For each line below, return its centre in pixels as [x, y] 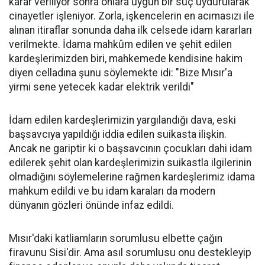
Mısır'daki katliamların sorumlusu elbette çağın [116, 238]
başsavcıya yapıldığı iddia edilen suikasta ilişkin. [118, 134]
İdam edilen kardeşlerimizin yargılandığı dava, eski [122, 120]
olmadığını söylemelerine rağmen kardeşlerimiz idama [132, 177]
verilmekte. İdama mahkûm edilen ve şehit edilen [120, 44]
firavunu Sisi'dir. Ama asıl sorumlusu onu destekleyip [130, 252]
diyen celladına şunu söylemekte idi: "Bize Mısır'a [121, 72]
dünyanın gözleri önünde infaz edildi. [91, 205]
